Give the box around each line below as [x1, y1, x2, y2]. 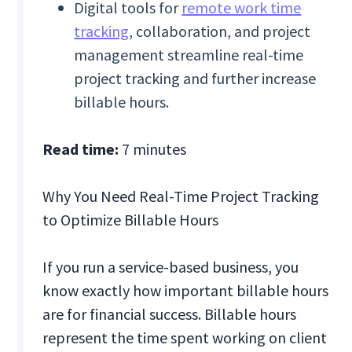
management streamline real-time [74, 45, 304, 65]
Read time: [42, 139, 119, 159]
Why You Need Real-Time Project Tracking [42, 186, 320, 207]
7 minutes [119, 139, 190, 159]
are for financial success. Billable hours [42, 304, 297, 324]
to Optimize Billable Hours [42, 210, 219, 230]
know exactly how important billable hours [42, 280, 329, 301]
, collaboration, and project [129, 21, 311, 42]
